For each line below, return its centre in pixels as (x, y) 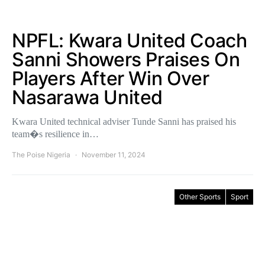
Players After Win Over (111, 78)
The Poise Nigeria (41, 155)
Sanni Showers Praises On (126, 59)
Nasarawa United (88, 97)
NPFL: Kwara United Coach (130, 41)
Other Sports (200, 197)
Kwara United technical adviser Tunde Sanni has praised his (124, 122)
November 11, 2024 (114, 155)
